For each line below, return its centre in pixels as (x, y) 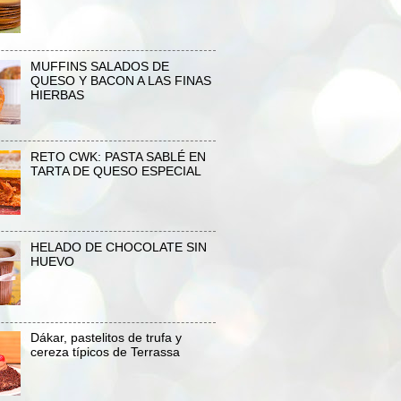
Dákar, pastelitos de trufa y (106, 338)
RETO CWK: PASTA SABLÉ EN (118, 157)
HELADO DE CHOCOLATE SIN (118, 248)
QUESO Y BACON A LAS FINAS (120, 81)
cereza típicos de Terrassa (105, 353)
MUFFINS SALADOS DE (99, 66)
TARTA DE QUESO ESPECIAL (115, 171)
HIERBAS (57, 95)
